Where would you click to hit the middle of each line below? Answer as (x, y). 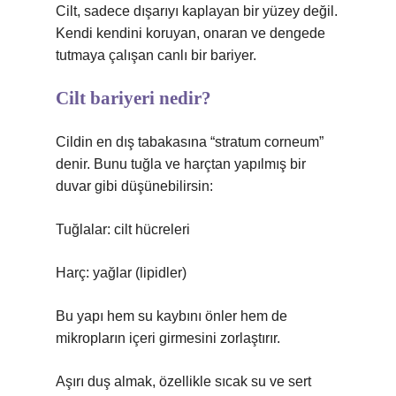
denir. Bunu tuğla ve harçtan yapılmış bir (181, 164)
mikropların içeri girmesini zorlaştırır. (168, 338)
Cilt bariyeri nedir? (133, 98)
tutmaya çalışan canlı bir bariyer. (156, 55)
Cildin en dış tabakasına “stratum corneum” (190, 142)
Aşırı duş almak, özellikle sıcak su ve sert (183, 381)
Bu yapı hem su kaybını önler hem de (171, 316)
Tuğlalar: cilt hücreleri (123, 229)
